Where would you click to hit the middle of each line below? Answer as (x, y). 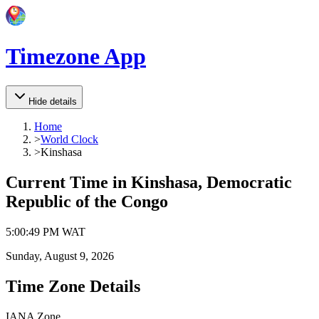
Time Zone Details (73, 286)
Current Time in (68, 182)
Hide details (53, 101)
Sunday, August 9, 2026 (60, 256)
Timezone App (76, 57)
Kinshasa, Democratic (211, 182)
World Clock (69, 139)
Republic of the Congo (87, 201)
